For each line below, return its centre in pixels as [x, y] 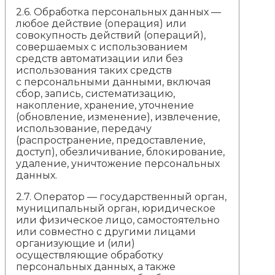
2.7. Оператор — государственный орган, [122, 196]
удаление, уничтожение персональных [118, 163]
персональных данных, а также [96, 266]
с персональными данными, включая [114, 82]
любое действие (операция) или [102, 23]
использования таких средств [94, 70]
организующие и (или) [76, 243]
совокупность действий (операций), [111, 35]
